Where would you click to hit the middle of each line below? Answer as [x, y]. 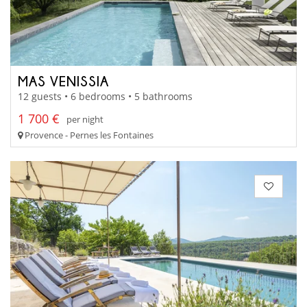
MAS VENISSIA [63, 81]
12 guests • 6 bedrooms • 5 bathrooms [105, 97]
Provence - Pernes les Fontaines [88, 135]
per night [85, 119]
